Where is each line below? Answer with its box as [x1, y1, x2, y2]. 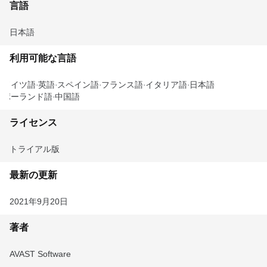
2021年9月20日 [10, 197, 68, 206]
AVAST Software [10, 249, 71, 259]
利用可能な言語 [10, 53, 76, 63]
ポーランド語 [2, 92, 52, 101]
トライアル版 [10, 144, 60, 154]
